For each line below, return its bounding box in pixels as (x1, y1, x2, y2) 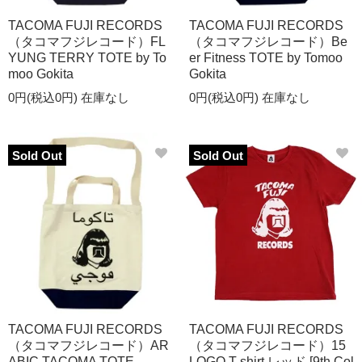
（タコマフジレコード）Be (189, 35, 347, 48)
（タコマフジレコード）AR (8, 339, 169, 352)
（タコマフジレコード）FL (8, 35, 166, 48)
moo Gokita (8, 67, 74, 81)
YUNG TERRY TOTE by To (8, 51, 166, 65)
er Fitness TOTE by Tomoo (189, 51, 343, 65)
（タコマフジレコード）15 (189, 339, 346, 352)
